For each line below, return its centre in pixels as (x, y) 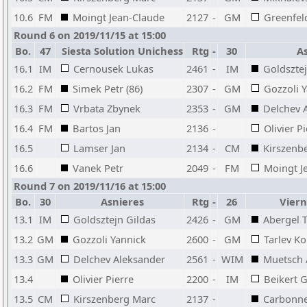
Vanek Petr (98, 168)
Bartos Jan (97, 128)
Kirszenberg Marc (114, 299)
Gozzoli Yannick (109, 239)
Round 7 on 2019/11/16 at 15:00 (90, 186)
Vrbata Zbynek (107, 108)
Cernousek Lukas (113, 69)
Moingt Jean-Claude (119, 17)
